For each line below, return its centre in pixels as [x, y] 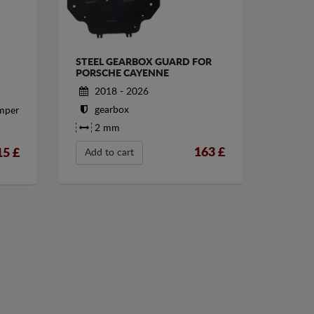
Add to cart [110, 153]
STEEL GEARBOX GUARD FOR [144, 63]
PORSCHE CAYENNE [123, 74]
